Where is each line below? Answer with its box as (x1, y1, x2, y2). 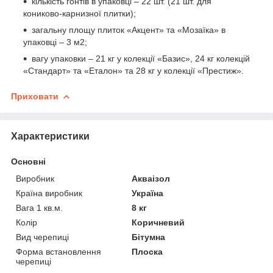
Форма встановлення (16, 246, 101, 257)
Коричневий (132, 217, 185, 227)
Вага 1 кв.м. (16, 202, 63, 213)
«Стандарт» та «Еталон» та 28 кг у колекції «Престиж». (23, 65, 246, 76)
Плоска (132, 246, 163, 257)
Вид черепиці (16, 232, 69, 242)
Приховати (11, 91, 58, 101)
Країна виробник (16, 188, 82, 198)
